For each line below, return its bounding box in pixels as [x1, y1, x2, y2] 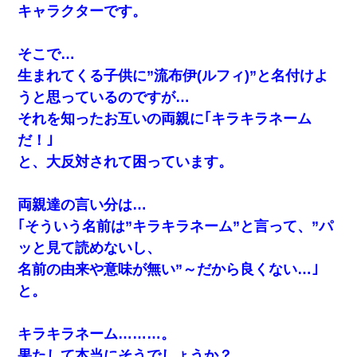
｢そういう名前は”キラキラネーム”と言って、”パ [18, 218, 334, 234]
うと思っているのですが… [18, 88, 190, 105]
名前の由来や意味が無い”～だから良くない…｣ [18, 261, 320, 277]
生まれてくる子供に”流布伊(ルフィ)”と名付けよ [18, 67, 329, 84]
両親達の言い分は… [18, 196, 147, 213]
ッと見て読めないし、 [18, 239, 162, 256]
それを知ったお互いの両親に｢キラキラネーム [18, 110, 312, 127]
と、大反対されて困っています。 [18, 153, 233, 170]
